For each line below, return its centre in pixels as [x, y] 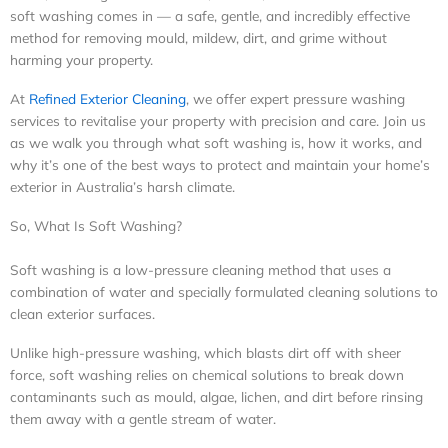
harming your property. [81, 59]
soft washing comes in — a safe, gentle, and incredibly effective [210, 15]
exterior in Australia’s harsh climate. [122, 186]
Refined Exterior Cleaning [107, 98]
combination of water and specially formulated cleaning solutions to [224, 291]
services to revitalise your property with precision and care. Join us [218, 120]
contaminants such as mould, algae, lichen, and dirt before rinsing [216, 397]
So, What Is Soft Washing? [96, 225]
